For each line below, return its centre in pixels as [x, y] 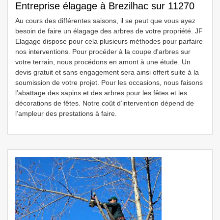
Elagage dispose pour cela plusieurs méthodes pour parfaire [109, 41]
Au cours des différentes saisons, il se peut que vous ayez [105, 21]
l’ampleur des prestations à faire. [66, 113]
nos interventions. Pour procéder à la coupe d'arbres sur [103, 52]
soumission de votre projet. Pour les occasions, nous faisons [109, 82]
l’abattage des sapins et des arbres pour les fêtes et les [101, 93]
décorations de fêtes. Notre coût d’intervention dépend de [105, 103]
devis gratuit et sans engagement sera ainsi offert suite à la [107, 72]
